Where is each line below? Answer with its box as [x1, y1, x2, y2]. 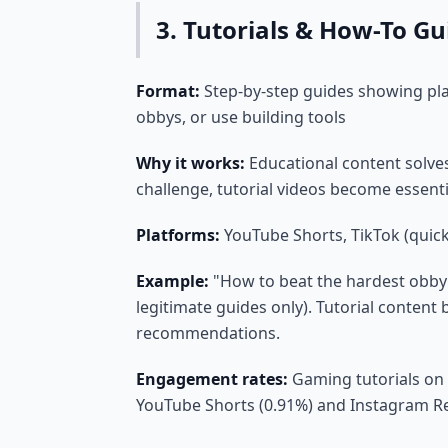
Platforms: [136, 224, 220, 246]
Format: [136, 80, 200, 102]
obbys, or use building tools [136, 106, 346, 128]
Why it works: [136, 152, 245, 174]
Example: [136, 270, 209, 292]
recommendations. [136, 322, 280, 344]
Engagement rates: [136, 368, 288, 390]
